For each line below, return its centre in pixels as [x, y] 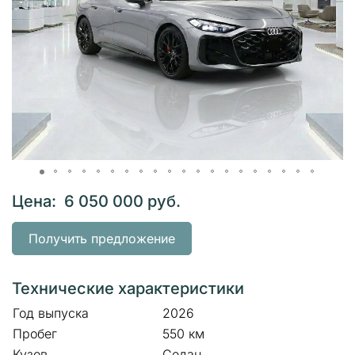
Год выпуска [51, 313]
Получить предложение [102, 238]
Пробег [35, 334]
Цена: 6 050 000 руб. [96, 201]
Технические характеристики [128, 288]
